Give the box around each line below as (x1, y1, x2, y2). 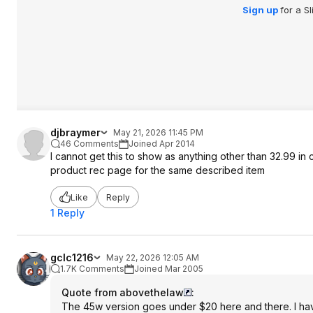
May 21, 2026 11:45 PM (113, 127, 203, 138)
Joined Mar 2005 (134, 263, 203, 274)
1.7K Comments (60, 263, 124, 274)
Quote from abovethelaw (61, 286, 184, 298)
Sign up (242, 4, 280, 15)
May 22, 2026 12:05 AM (106, 252, 199, 263)
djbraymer (50, 126, 101, 138)
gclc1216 (50, 252, 94, 263)
